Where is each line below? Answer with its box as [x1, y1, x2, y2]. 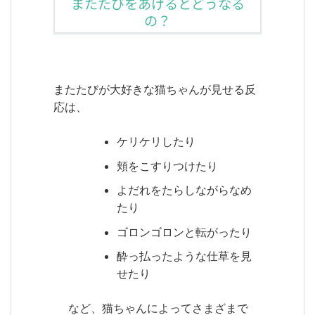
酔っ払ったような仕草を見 [116, 249, 252, 263]
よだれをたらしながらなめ [116, 183, 252, 197]
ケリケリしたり [116, 134, 195, 148]
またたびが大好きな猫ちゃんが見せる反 [53, 82, 256, 96]
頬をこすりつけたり [116, 158, 218, 172]
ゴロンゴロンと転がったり [116, 224, 252, 238]
